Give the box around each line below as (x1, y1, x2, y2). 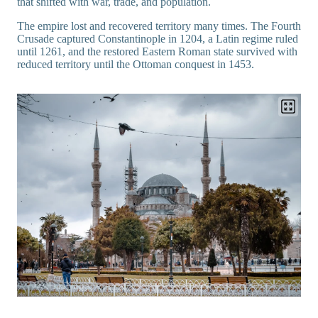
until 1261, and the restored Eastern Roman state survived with (17, 45, 297, 58)
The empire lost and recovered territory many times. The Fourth (17, 20, 301, 33)
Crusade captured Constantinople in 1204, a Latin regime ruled (17, 33, 298, 45)
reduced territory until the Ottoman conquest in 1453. (17, 58, 254, 71)
